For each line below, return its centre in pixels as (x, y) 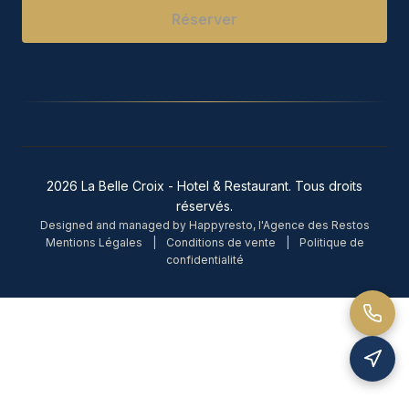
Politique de (331, 243)
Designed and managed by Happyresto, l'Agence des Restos (204, 225)
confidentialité (204, 260)
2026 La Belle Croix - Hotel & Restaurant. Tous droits (204, 186)
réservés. (204, 206)
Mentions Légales (94, 243)
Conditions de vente (220, 243)
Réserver (204, 20)
